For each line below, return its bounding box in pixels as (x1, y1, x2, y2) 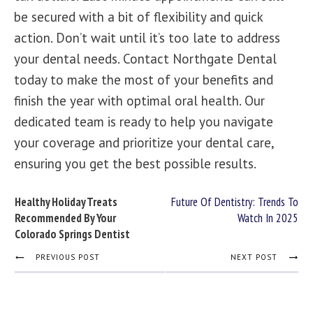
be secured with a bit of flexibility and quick (14, 8, 263, 25)
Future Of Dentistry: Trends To (171, 194, 298, 210)
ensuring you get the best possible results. (14, 155, 256, 172)
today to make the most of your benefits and (14, 71, 273, 88)
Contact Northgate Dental (123, 50, 277, 67)
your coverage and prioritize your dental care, (14, 134, 274, 151)
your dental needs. (14, 50, 123, 67)
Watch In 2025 (238, 210, 298, 226)
